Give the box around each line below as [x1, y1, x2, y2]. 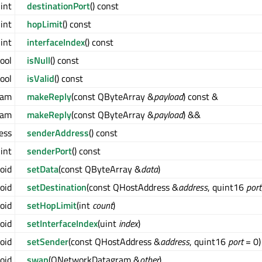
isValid [27, 71, 54, 86]
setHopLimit [27, 198, 77, 213]
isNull [27, 53, 50, 68]
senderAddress [27, 126, 89, 140]
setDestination [27, 180, 87, 195]
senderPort [27, 144, 72, 158]
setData [27, 162, 58, 177]
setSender [27, 235, 68, 249]
